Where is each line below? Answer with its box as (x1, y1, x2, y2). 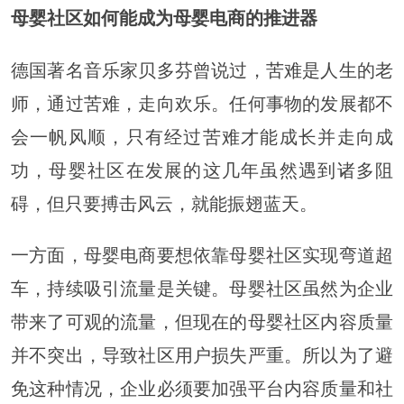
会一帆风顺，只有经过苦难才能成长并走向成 (10, 126, 394, 147)
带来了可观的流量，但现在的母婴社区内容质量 (10, 311, 394, 332)
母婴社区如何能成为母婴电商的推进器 (10, 8, 317, 29)
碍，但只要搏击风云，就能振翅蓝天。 (10, 193, 317, 214)
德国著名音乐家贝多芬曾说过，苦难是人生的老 (10, 60, 394, 80)
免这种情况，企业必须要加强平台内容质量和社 (10, 378, 394, 399)
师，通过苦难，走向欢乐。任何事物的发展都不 (10, 93, 394, 114)
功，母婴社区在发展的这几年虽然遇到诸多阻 (10, 160, 394, 180)
